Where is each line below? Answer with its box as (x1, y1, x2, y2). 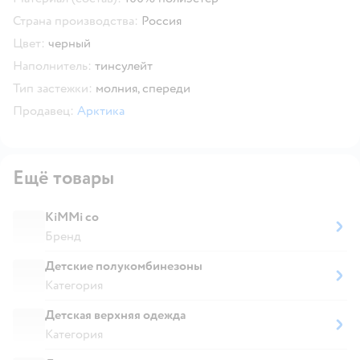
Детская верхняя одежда (45, 306, 186, 323)
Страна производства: (13, 12, 138, 29)
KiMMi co (45, 208, 99, 225)
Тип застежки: (13, 80, 92, 96)
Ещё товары (13, 165, 114, 190)
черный (48, 35, 91, 51)
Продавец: (13, 102, 74, 119)
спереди (142, 80, 190, 96)
